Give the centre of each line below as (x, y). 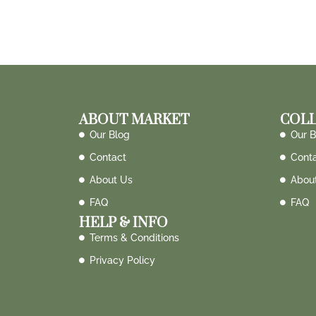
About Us (111, 180)
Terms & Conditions (134, 237)
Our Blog (110, 134)
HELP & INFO (123, 223)
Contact (108, 157)
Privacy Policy (122, 260)
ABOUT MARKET (134, 120)
